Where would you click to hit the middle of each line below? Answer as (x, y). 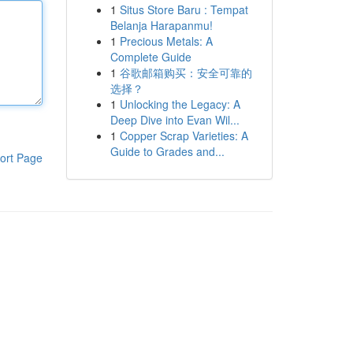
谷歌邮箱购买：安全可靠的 (186, 72)
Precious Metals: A (166, 41)
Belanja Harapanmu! (161, 25)
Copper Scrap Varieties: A (184, 136)
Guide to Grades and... (167, 151)
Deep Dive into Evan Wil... (175, 120)
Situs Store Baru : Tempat (184, 9)
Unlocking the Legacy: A (180, 104)
